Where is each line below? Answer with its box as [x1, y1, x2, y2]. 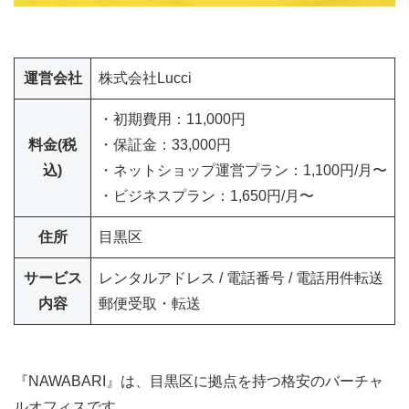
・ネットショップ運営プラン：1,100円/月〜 [99, 162, 387, 178]
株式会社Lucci [99, 69, 192, 86]
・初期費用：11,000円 [99, 110, 246, 127]
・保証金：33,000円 [99, 136, 231, 152]
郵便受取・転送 [99, 295, 201, 311]
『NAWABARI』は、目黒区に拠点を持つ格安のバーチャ [14, 372, 383, 389]
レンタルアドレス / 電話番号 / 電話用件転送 [99, 269, 383, 286]
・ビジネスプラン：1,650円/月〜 [99, 187, 314, 204]
